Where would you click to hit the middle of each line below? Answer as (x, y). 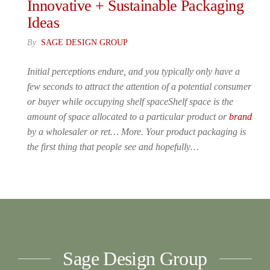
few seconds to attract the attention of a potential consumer (139, 86)
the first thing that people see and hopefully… (113, 147)
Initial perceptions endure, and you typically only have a (133, 71)
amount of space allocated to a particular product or (128, 117)
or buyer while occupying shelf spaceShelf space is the (130, 102)
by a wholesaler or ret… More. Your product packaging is (137, 132)
